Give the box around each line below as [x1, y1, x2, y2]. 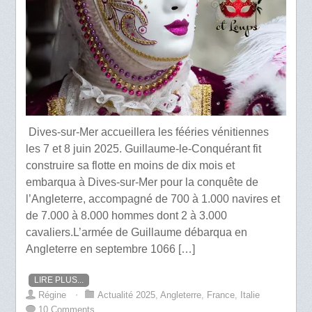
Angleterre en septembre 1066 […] [26, 242, 196, 255]
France [207, 290, 235, 301]
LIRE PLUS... [34, 275, 84, 286]
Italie [240, 290, 260, 301]
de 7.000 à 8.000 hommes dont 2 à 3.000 [26, 209, 228, 221]
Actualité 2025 [97, 290, 156, 301]
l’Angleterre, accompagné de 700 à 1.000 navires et [26, 192, 281, 205]
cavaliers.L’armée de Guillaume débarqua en [26, 226, 248, 238]
